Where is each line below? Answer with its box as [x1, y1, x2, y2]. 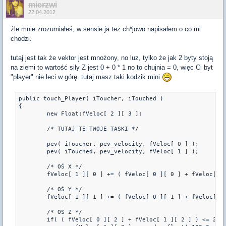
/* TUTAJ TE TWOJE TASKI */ [19, 126, 47, 133]
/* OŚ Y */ [19, 186, 47, 193]
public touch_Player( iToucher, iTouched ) [19, 95, 163, 102]
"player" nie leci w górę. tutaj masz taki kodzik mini [11, 73, 162, 81]
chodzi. [11, 34, 32, 42]
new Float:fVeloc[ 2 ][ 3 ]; [19, 110, 47, 118]
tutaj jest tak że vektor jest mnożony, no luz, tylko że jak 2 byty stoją [11, 53, 213, 62]
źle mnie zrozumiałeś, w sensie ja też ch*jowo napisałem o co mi [11, 25, 201, 33]
